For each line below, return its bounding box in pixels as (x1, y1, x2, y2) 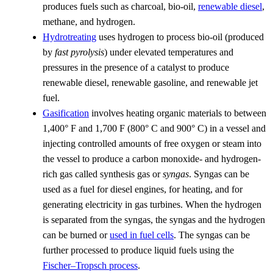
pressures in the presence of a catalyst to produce (43, 62, 229, 73)
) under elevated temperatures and (104, 46, 233, 57)
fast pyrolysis (55, 46, 104, 57)
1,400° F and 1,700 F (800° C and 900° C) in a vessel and (43, 122, 266, 133)
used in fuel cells (110, 229, 174, 240)
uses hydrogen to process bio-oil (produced (96, 31, 264, 42)
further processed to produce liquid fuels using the (43, 244, 234, 255)
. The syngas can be (174, 229, 250, 240)
